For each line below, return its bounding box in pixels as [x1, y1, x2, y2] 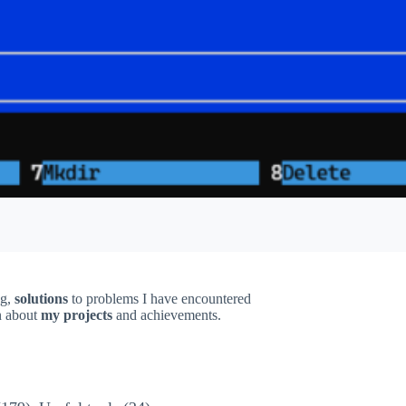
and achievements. [111, 306, 221, 323]
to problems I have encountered [71, 290, 251, 306]
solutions [14, 290, 72, 306]
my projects [40, 306, 112, 323]
